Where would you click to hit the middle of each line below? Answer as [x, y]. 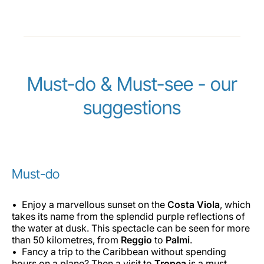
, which [235, 204]
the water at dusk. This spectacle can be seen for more [131, 228]
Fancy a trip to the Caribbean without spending [124, 251]
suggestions [132, 107]
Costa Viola [194, 204]
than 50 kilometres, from [66, 240]
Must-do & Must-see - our [132, 84]
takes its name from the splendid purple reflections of [128, 216]
